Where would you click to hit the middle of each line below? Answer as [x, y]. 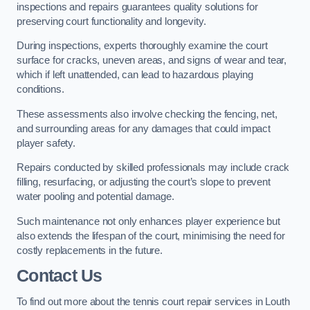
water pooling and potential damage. [97, 197]
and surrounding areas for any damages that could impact [144, 128]
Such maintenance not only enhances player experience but [148, 221]
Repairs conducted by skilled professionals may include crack [153, 168]
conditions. [42, 90]
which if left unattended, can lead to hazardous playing [135, 75]
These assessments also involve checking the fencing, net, [147, 114]
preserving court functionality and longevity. [111, 21]
